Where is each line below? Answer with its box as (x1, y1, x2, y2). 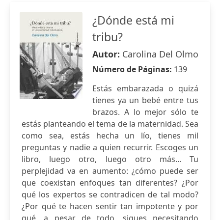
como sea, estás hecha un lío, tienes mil (22, 130, 198, 141)
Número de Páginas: (92, 64, 174, 75)
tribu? (92, 29, 123, 45)
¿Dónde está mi (92, 12, 174, 28)
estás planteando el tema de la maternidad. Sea (22, 118, 198, 129)
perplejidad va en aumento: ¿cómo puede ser (22, 165, 198, 176)
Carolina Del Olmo (122, 48, 198, 60)
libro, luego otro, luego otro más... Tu (22, 154, 198, 165)
